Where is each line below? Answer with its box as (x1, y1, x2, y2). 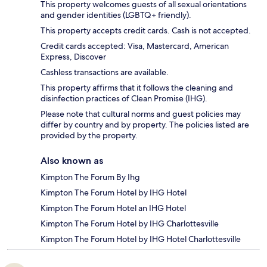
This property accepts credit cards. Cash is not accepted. (41, 24, 251, 36)
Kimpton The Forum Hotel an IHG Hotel (41, 202, 186, 213)
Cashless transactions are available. (41, 66, 169, 77)
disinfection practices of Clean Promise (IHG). (41, 92, 207, 104)
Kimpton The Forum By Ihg (41, 171, 140, 182)
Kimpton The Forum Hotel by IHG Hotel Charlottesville (41, 233, 241, 244)
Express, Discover (41, 51, 106, 62)
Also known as (41, 154, 103, 166)
